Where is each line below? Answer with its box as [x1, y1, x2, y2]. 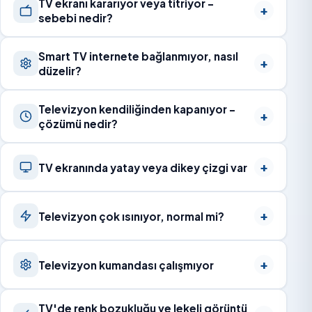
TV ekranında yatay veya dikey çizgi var [38, 160, 248, 174]
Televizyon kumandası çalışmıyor [38, 258, 214, 272]
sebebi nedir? [38, 11, 114, 25]
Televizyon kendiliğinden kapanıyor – [38, 102, 236, 116]
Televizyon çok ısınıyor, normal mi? [38, 209, 225, 223]
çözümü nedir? [38, 117, 118, 131]
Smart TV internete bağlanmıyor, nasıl [38, 49, 239, 63]
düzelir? [38, 64, 82, 78]
